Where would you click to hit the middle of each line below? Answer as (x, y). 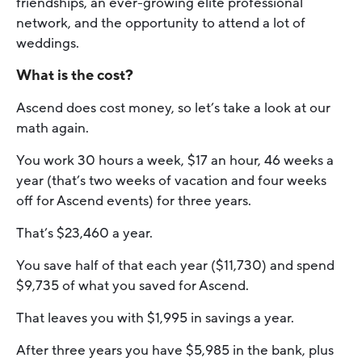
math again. (54, 128)
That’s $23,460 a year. (84, 233)
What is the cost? (75, 75)
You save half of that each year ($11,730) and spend (175, 265)
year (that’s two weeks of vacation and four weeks (171, 180)
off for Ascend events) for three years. (134, 200)
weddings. (49, 43)
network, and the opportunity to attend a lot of (161, 23)
